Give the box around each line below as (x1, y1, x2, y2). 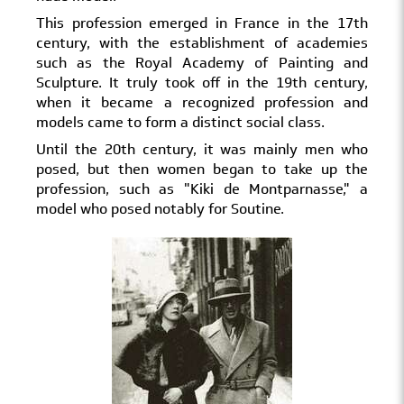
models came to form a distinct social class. (36, 112, 325, 133)
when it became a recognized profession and (36, 92, 368, 113)
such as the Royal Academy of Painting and (36, 52, 368, 73)
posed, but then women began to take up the (36, 159, 368, 179)
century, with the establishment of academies (36, 32, 368, 53)
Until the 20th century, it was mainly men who (36, 139, 368, 160)
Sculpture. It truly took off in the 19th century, (36, 72, 368, 93)
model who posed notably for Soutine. (36, 198, 288, 219)
